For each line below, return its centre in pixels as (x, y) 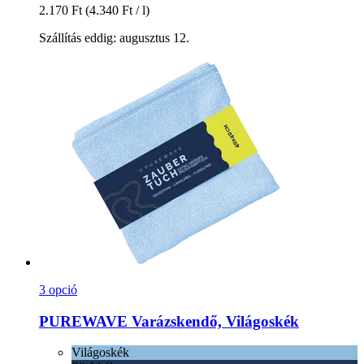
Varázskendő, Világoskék (213, 321)
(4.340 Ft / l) (117, 11)
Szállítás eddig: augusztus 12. (114, 38)
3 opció (58, 290)
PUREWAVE (83, 321)
